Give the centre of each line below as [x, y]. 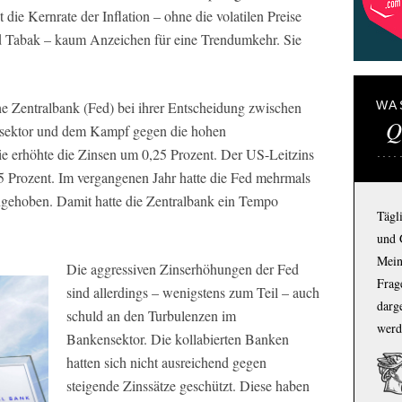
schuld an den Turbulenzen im [151, 315]
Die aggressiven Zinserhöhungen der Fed [183, 269]
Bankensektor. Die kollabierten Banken [178, 339]
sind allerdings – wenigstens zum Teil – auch [193, 292]
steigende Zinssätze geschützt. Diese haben [188, 385]
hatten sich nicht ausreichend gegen [166, 362]
